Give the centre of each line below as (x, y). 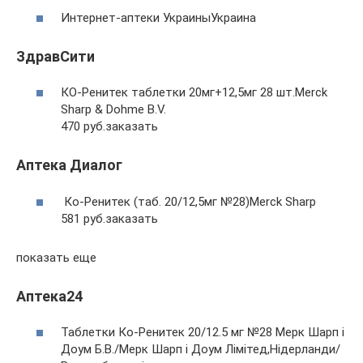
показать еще (56, 257)
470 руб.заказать (109, 126)
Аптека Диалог (69, 165)
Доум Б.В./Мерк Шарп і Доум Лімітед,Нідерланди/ (201, 349)
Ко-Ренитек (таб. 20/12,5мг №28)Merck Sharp (188, 201)
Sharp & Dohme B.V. (113, 109)
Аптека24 (49, 296)
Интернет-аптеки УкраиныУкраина (158, 17)
